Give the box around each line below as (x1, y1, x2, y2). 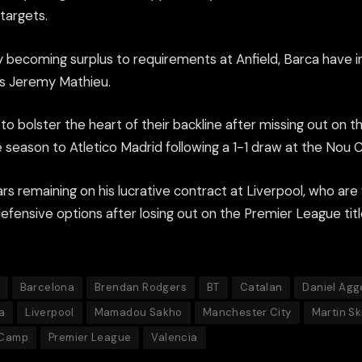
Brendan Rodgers (95, 280, 187, 295)
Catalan (239, 280, 283, 295)
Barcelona (19, 280, 75, 295)
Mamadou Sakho (94, 305, 183, 320)
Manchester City (202, 305, 292, 320)
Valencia (151, 330, 198, 345)
